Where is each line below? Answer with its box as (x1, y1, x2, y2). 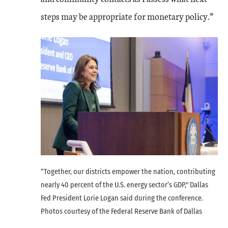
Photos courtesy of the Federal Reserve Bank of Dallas (41, 207, 202, 216)
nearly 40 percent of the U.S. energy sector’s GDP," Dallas (41, 180, 208, 189)
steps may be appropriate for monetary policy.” (41, 10, 213, 22)
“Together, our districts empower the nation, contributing (41, 167, 215, 176)
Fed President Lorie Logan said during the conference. (41, 193, 203, 203)
